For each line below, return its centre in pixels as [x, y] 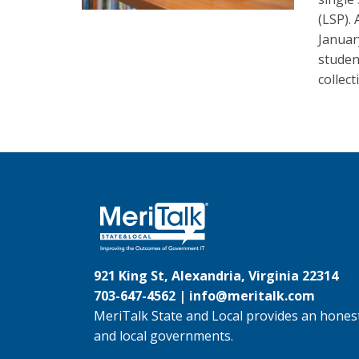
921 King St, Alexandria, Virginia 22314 [216, 276]
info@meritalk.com [252, 296]
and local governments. [163, 336]
